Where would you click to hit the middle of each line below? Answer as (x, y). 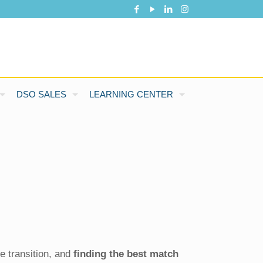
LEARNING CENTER (131, 94)
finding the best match (126, 254)
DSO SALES (41, 94)
